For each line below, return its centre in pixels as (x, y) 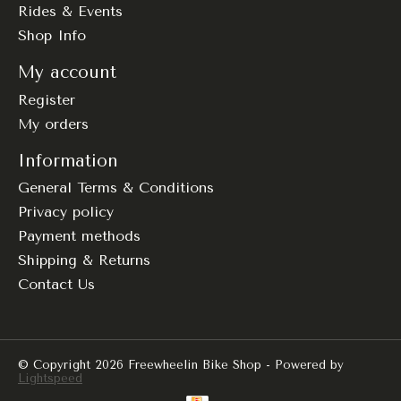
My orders (53, 124)
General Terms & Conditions (116, 188)
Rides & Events (70, 12)
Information (68, 160)
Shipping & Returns (84, 260)
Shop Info (52, 36)
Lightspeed (50, 379)
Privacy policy (66, 212)
